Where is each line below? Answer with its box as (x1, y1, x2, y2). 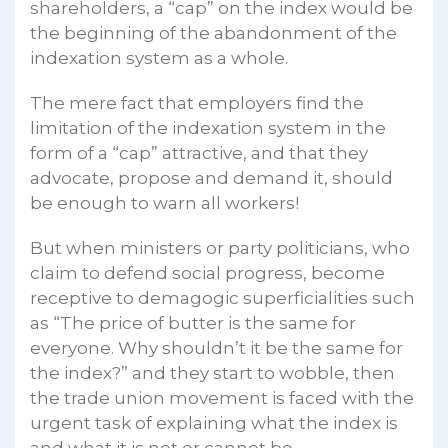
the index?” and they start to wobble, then (30, 362, 395, 383)
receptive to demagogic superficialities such (30, 287, 415, 308)
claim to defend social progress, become (30, 262, 385, 283)
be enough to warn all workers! (30, 192, 299, 213)
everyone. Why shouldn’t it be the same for (30, 337, 403, 358)
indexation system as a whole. (30, 47, 288, 68)
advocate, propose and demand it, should (30, 167, 393, 188)
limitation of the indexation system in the (30, 117, 386, 138)
